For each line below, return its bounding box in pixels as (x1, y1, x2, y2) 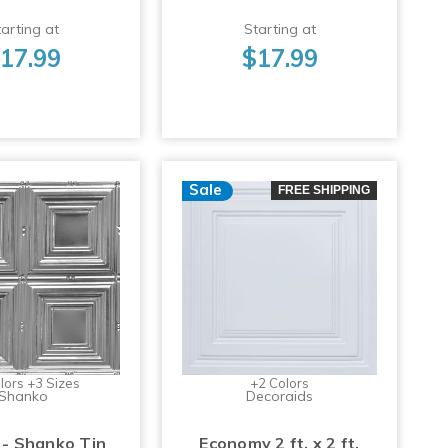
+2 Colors (250, 375, 310, 392)
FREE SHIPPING (277, 182, 370, 197)
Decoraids (246, 387, 314, 406)
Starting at (243, 20, 316, 39)
